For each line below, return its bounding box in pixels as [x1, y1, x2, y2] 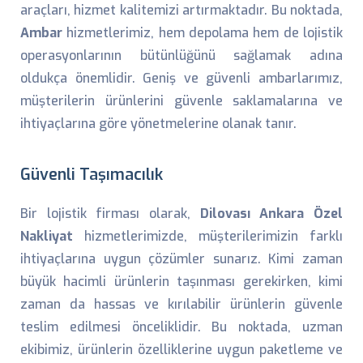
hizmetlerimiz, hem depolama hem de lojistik [62, 24, 343, 41]
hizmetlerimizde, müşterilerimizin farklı [73, 228, 343, 245]
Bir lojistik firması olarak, [20, 205, 200, 222]
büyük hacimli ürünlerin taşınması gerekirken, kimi [20, 273, 343, 290]
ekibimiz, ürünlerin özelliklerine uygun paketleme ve [20, 341, 343, 358]
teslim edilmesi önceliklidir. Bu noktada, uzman [20, 318, 343, 335]
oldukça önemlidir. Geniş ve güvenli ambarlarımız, [20, 70, 343, 87]
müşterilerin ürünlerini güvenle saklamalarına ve [20, 92, 343, 109]
